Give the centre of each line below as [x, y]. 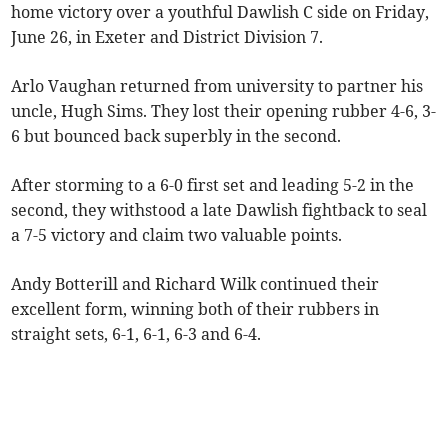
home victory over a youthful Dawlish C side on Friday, [220, 12]
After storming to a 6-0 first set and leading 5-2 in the [213, 185]
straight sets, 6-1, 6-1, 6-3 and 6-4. [136, 334]
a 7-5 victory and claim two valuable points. [177, 235]
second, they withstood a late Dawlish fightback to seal [219, 210]
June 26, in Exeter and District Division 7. [167, 37]
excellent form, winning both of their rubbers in [195, 309]
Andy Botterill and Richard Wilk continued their [195, 284]
